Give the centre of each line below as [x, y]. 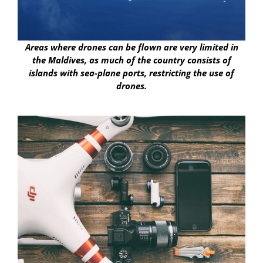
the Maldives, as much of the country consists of [131, 60]
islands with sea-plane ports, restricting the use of [131, 73]
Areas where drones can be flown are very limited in [131, 47]
